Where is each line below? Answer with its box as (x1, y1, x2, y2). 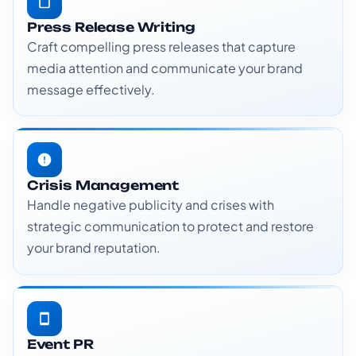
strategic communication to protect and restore (26, 218, 314, 235)
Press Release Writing (26, 19, 195, 36)
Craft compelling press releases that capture (26, 38, 296, 56)
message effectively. (26, 81, 155, 99)
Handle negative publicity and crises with (26, 196, 274, 214)
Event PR (26, 335, 94, 352)
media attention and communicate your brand (26, 60, 303, 77)
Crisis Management (26, 177, 180, 194)
